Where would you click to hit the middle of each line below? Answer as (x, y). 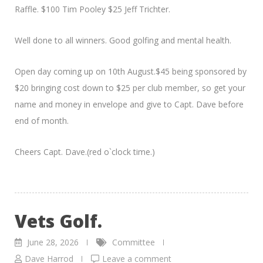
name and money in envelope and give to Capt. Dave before (129, 104)
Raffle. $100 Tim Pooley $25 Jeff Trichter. (92, 9)
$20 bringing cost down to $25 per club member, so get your (130, 87)
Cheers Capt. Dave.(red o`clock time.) (85, 151)
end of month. (42, 120)
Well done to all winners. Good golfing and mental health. (123, 40)
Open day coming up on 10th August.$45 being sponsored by (131, 71)
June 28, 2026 (53, 242)
